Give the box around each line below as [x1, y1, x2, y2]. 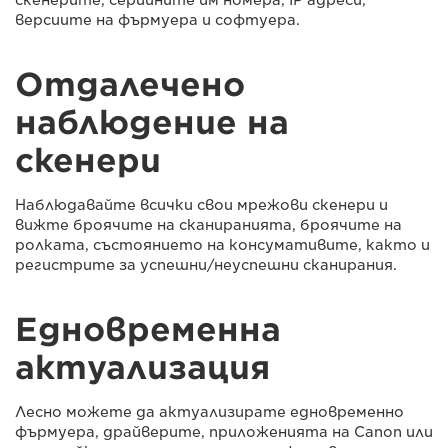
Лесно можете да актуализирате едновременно [15, 403, 404, 420]
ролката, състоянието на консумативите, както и [15, 236, 430, 253]
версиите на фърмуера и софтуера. [15, 11, 300, 28]
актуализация [15, 347, 270, 387]
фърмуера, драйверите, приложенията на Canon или [15, 423, 433, 440]
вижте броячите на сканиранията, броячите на [15, 216, 402, 233]
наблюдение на [15, 102, 289, 142]
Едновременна [15, 309, 281, 349]
